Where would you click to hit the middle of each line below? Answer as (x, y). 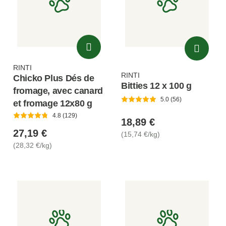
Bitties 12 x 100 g (156, 86)
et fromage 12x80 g (53, 103)
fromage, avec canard (58, 91)
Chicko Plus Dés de (54, 78)
